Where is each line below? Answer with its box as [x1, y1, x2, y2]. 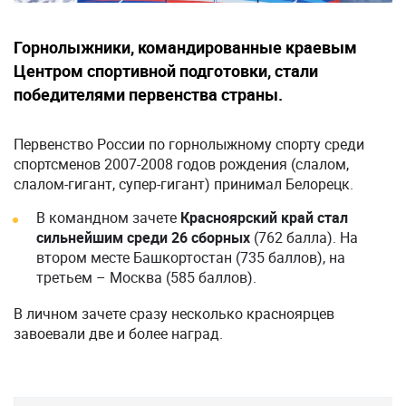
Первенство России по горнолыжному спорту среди [14, 134, 364, 154]
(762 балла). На [254, 227, 358, 247]
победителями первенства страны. [14, 83, 283, 105]
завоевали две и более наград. [14, 324, 223, 343]
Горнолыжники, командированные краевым [14, 36, 357, 58]
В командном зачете [36, 208, 180, 227]
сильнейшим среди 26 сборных [36, 227, 254, 247]
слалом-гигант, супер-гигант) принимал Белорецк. [14, 174, 353, 194]
